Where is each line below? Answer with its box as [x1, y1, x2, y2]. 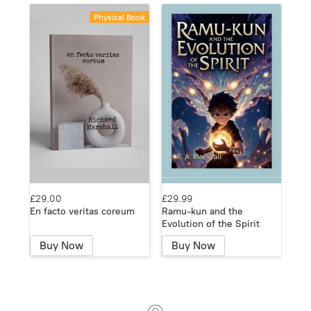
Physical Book [94, 12, 145, 22]
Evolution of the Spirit [162, 217, 260, 230]
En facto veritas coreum [30, 205, 135, 217]
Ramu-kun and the [162, 205, 243, 217]
